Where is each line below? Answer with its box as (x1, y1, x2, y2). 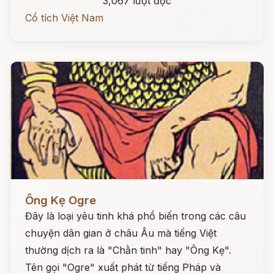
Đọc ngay (10, 185, 55, 197)
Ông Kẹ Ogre (25, 193, 96, 207)
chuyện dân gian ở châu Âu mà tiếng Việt (25, 227, 217, 239)
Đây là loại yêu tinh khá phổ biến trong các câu (25, 210, 246, 222)
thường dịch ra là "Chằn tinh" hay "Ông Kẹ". (25, 244, 231, 256)
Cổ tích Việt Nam (25, 12, 103, 24)
